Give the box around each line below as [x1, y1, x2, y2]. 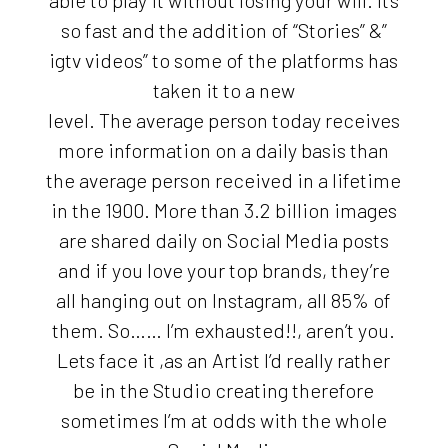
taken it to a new [152, 78, 295, 103]
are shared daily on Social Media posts [58, 228, 389, 253]
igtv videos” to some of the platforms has [49, 48, 399, 73]
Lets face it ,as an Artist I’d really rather [57, 348, 391, 373]
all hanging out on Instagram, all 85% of [56, 288, 392, 313]
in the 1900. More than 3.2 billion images [50, 198, 397, 223]
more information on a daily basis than [58, 138, 390, 163]
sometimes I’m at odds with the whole [60, 408, 387, 433]
